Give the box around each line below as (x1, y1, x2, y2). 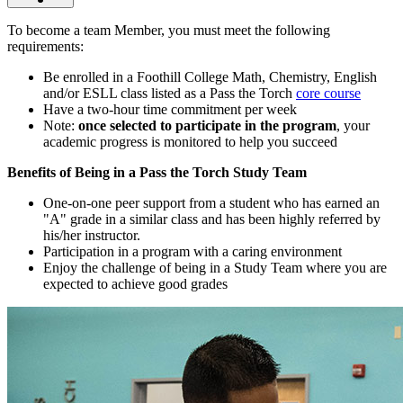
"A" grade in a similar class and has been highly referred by (43, 211, 381, 228)
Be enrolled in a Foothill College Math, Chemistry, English (43, 69, 377, 85)
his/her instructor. (43, 228, 140, 244)
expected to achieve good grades (43, 276, 228, 292)
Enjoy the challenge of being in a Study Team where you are (43, 260, 387, 276)
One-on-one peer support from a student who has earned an (43, 195, 380, 211)
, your (336, 118, 370, 134)
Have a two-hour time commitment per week (43, 102, 297, 118)
